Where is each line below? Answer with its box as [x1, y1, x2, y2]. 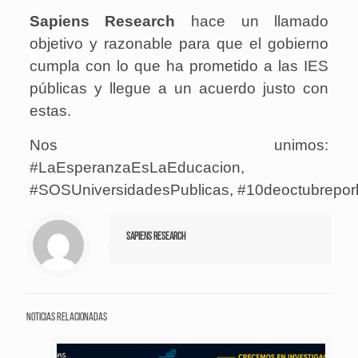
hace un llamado [175, 12, 329, 30]
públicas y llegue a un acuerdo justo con [29, 79, 329, 97]
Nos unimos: [29, 136, 329, 153]
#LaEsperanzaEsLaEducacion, [29, 158, 245, 176]
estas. [29, 101, 71, 119]
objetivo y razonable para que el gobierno [29, 34, 329, 52]
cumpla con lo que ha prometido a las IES [29, 57, 329, 74]
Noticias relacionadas [26, 311, 107, 324]
